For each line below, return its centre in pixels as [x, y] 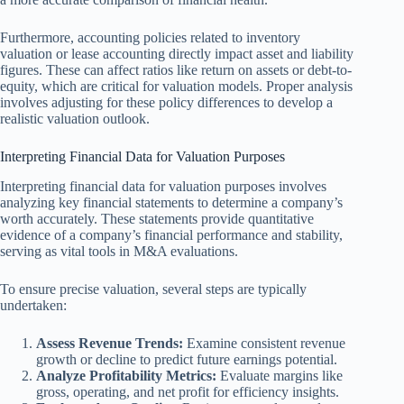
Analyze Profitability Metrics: [126, 375]
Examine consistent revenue [264, 343]
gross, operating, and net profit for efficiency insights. [188, 391]
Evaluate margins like [280, 375]
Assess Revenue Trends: [110, 343]
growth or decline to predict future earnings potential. [187, 359]
